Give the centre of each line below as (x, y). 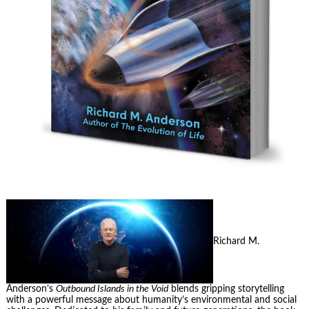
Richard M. (236, 241)
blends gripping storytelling (226, 289)
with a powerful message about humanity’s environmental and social (151, 300)
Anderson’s (31, 289)
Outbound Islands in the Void (112, 289)
